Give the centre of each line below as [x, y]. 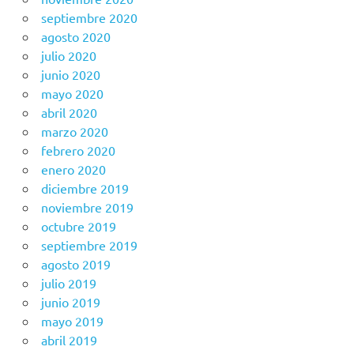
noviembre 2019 [87, 207]
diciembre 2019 [85, 188]
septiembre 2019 [89, 245]
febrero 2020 [78, 151]
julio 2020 [68, 56]
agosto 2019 [75, 264]
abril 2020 [69, 113]
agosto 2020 [75, 37]
